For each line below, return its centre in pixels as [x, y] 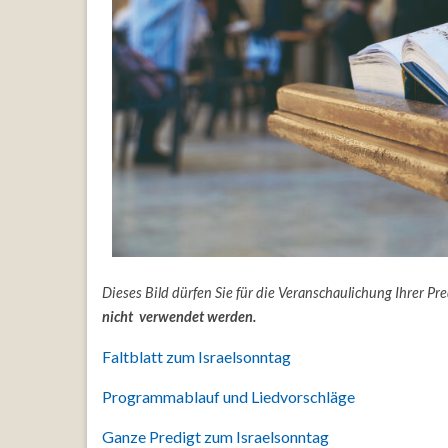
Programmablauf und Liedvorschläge [228, 396]
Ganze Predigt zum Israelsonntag [215, 436]
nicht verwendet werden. [179, 316]
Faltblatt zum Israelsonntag [196, 356]
